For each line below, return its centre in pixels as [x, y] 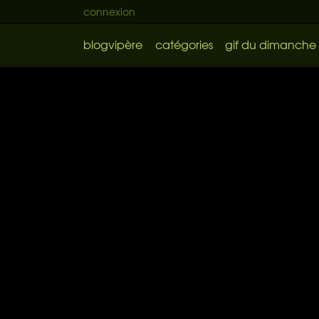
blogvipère [113, 44]
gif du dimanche [271, 44]
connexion [109, 11]
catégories [184, 44]
